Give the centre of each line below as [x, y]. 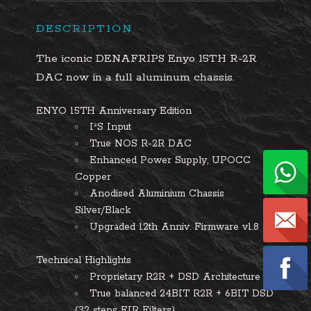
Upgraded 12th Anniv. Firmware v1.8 [174, 227]
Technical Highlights [84, 260]
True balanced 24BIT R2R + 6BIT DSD [182, 294]
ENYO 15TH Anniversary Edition [114, 111]
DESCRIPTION [84, 29]
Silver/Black [103, 210]
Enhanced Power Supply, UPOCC [170, 160]
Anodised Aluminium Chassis [157, 194]
